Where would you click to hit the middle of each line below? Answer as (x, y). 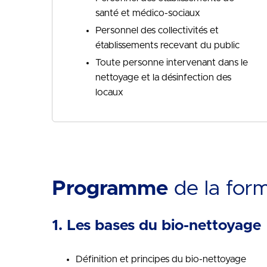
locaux (109, 92)
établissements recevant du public (167, 45)
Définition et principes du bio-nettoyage (161, 259)
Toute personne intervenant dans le (172, 63)
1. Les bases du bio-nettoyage (156, 226)
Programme (110, 189)
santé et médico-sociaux (148, 13)
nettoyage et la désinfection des (163, 77)
